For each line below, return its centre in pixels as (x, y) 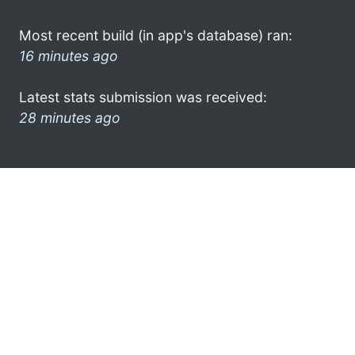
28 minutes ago (70, 117)
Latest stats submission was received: (143, 97)
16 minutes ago (69, 55)
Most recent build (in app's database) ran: (156, 35)
